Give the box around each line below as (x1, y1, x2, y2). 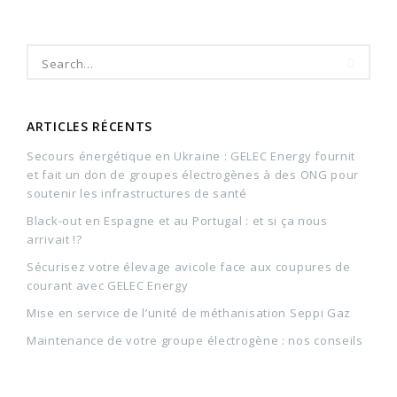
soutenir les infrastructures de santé (27, 184, 247, 201)
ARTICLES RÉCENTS (27, 117, 153, 135)
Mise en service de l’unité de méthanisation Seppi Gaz (27, 304, 352, 321)
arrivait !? (27, 230, 82, 247)
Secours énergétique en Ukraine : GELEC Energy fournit (27, 147, 356, 164)
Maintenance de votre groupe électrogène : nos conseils (27, 331, 363, 348)
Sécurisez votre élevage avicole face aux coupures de (27, 258, 351, 275)
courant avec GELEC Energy (27, 276, 189, 293)
